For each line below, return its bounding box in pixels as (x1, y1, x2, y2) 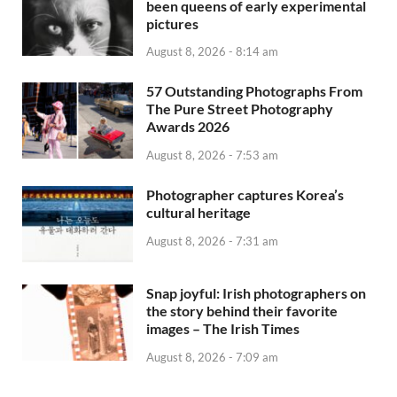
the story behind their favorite (146, 302, 338, 320)
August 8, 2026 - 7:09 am (146, 350, 278, 365)
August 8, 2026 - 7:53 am (146, 148, 278, 163)
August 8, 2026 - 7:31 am (146, 233, 278, 248)
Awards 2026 (146, 118, 230, 136)
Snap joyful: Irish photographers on (146, 284, 366, 302)
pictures (146, 14, 198, 32)
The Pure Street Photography (146, 100, 333, 118)
